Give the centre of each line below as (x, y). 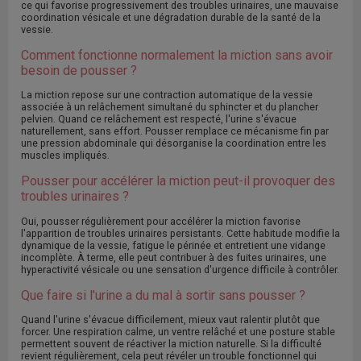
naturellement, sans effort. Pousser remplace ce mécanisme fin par (175, 131)
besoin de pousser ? (79, 71)
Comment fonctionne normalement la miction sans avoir (177, 56)
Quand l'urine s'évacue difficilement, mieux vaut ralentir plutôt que (170, 319)
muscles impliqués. (65, 156)
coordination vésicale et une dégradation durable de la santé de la (171, 18)
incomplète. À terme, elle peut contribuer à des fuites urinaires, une (174, 257)
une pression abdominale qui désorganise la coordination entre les (174, 143)
